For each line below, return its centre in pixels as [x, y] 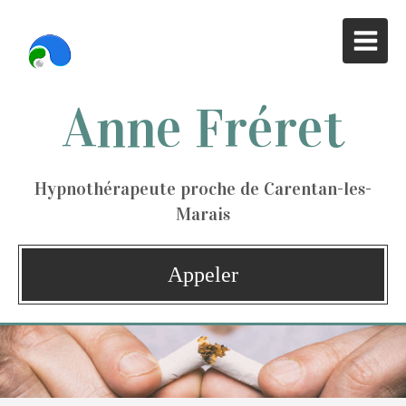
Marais [203, 214]
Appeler [203, 275]
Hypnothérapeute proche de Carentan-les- [203, 188]
